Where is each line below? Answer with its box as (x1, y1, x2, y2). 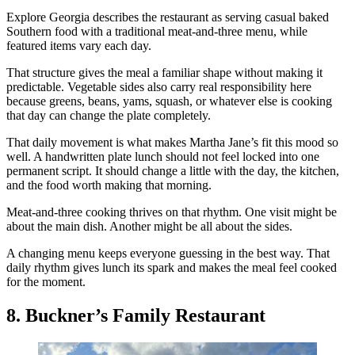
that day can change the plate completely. (6, 109, 211, 123)
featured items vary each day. (6, 39, 151, 53)
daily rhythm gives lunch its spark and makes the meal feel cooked (6, 261, 337, 275)
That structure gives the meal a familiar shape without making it (6, 66, 323, 80)
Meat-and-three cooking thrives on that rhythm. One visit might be (6, 205, 337, 219)
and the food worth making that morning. (6, 178, 212, 193)
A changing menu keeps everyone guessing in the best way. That (6, 246, 330, 261)
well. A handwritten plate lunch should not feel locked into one (6, 150, 319, 164)
